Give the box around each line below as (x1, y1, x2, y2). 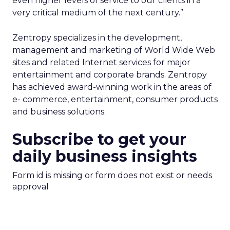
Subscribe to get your (12, 130, 186, 149)
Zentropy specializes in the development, (12, 33, 182, 43)
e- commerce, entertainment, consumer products (12, 94, 218, 104)
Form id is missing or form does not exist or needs (12, 170, 212, 180)
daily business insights (12, 147, 197, 166)
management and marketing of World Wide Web (12, 45, 215, 55)
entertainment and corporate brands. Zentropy (12, 70, 207, 80)
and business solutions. (12, 107, 106, 117)
